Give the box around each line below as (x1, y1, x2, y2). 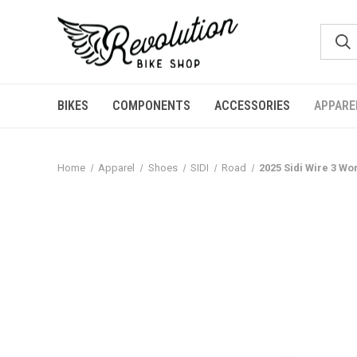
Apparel (98, 162, 135, 174)
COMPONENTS (112, 98, 190, 113)
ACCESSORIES (214, 98, 290, 113)
